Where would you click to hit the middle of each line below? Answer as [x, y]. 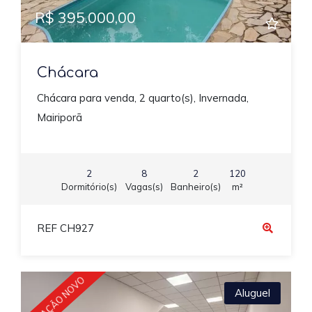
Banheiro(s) [196, 187]
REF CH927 [65, 228]
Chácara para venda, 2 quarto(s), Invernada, [142, 97]
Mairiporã [59, 117]
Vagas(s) [144, 187]
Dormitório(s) [89, 187]
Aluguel [252, 292]
